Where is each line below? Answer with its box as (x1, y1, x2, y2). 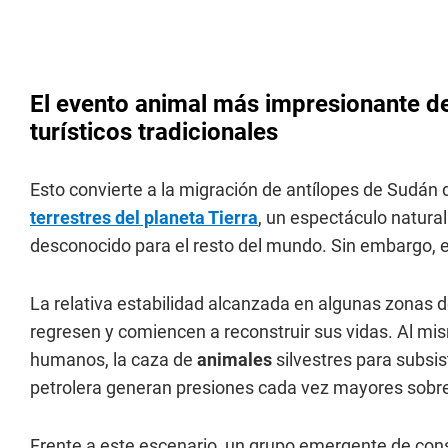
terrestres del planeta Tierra (30, 207, 258, 228)
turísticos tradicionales (30, 118, 278, 146)
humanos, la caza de (30, 349, 197, 370)
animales (197, 349, 276, 370)
